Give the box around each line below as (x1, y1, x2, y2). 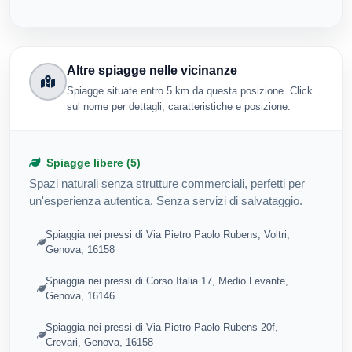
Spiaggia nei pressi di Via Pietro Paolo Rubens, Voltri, (45, 229, 290, 241)
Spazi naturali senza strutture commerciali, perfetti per (29, 176, 305, 190)
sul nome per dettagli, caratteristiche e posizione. (67, 100, 291, 112)
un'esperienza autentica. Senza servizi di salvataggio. (29, 193, 302, 207)
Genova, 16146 (45, 290, 115, 302)
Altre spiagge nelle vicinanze (67, 64, 237, 78)
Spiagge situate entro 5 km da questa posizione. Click (67, 84, 313, 97)
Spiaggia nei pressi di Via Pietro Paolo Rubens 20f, (45, 321, 278, 333)
